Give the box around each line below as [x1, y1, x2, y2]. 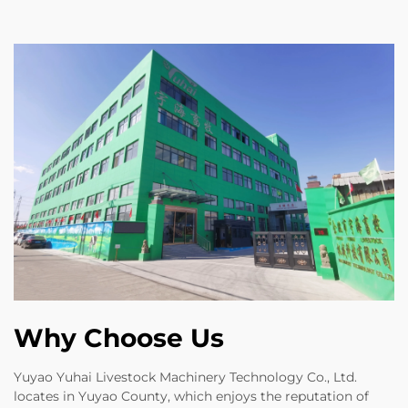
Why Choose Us [14, 322, 224, 354]
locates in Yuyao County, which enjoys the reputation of [14, 388, 369, 405]
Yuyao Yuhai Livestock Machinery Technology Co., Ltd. [14, 369, 357, 386]
